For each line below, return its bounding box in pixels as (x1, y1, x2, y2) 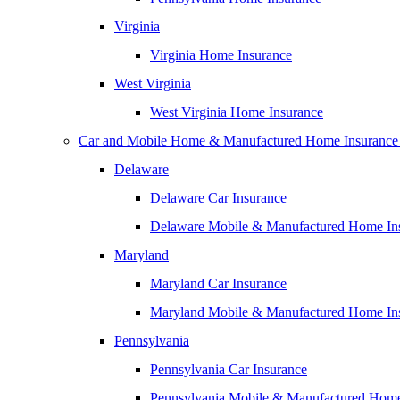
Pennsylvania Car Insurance (150, 362, 307, 377)
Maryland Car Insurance (150, 276, 287, 291)
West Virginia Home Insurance (150, 104, 323, 120)
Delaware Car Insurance (150, 190, 287, 205)
